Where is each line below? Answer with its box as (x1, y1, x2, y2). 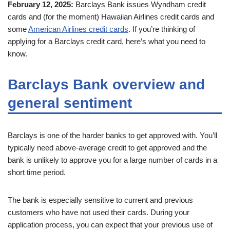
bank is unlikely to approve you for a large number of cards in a (8, 155, 217, 164)
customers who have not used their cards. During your (8, 207, 189, 217)
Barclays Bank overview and (8, 76, 205, 92)
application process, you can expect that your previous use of (8, 220, 213, 229)
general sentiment (8, 94, 132, 111)
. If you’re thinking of (128, 24, 195, 33)
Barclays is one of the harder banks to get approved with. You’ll (8, 130, 217, 140)
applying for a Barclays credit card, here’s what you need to (8, 36, 205, 46)
